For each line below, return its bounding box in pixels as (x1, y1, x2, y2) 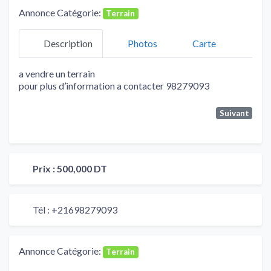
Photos (128, 38, 157, 50)
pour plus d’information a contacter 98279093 (19, 79, 209, 91)
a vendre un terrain (19, 67, 95, 79)
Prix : (33, 163, 57, 175)
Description (44, 38, 93, 50)
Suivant (219, 108, 249, 118)
